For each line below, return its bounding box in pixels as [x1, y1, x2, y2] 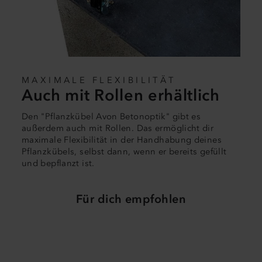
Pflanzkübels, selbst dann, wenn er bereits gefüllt [22, 146, 227, 157]
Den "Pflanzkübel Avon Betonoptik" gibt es [22, 111, 201, 122]
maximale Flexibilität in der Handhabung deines [22, 135, 222, 146]
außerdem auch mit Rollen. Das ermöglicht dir [22, 123, 214, 134]
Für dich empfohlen [75, 192, 187, 206]
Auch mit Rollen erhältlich [22, 85, 220, 105]
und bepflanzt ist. [22, 158, 95, 169]
